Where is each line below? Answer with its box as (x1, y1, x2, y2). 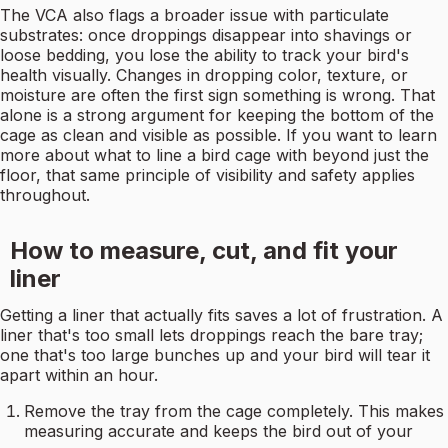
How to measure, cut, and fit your (9, 236, 398, 266)
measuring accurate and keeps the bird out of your (24, 421, 413, 442)
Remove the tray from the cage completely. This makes (24, 401, 444, 422)
